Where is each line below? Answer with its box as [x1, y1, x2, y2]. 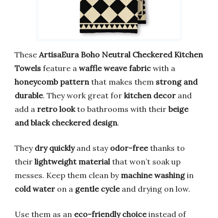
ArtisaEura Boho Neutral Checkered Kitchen [39, 49, 203, 59]
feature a [41, 63, 79, 73]
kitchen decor [124, 90, 176, 100]
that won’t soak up [110, 156, 181, 166]
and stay [74, 143, 110, 153]
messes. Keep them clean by [15, 170, 121, 180]
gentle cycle [75, 183, 120, 194]
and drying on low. [120, 183, 190, 194]
